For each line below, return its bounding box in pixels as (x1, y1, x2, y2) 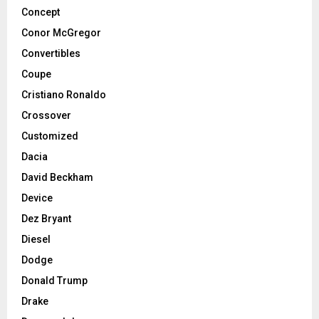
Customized (21, 130, 78, 142)
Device (21, 192, 53, 204)
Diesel (21, 233, 51, 245)
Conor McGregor (21, 26, 101, 38)
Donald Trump (21, 274, 88, 286)
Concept (21, 6, 60, 18)
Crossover (21, 109, 71, 121)
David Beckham (21, 171, 93, 183)
